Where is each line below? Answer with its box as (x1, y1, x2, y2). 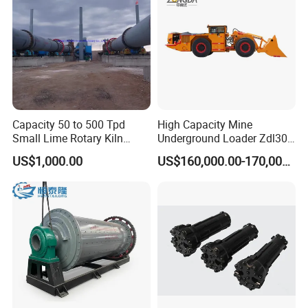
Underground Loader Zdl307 (157, 130, 294, 146)
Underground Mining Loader (157, 144, 293, 159)
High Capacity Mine (157, 116, 252, 132)
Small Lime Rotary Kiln (12, 130, 124, 146)
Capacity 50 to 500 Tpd (12, 116, 126, 132)
